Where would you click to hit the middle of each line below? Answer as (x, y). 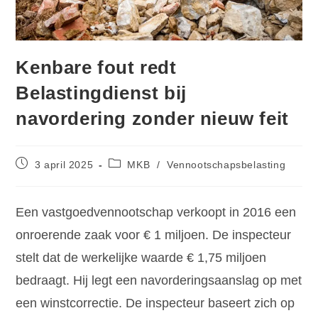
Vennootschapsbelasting (226, 165)
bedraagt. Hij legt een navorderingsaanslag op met (159, 281)
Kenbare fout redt (96, 68)
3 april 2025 (64, 165)
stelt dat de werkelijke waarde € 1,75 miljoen (141, 258)
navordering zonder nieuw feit (152, 119)
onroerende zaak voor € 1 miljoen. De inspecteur (154, 235)
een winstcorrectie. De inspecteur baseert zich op (155, 303)
